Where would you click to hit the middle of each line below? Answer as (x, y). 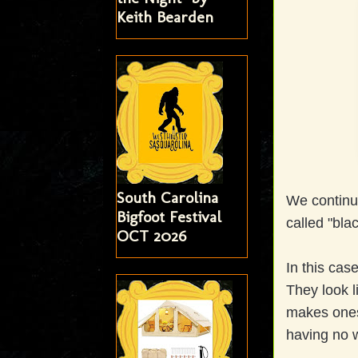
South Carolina (167, 198)
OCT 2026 (151, 236)
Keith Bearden (165, 17)
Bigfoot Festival (169, 217)
